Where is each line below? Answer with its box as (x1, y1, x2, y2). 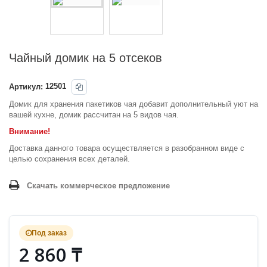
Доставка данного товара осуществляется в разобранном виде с (9, 143, 244, 153)
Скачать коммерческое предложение (27, 181, 170, 190)
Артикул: (9, 82, 43, 91)
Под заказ (32, 228, 67, 237)
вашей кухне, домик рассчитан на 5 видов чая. (9, 110, 179, 119)
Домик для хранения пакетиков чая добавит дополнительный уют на (9, 99, 258, 108)
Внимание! (9, 126, 50, 136)
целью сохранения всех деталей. (9, 154, 132, 163)
